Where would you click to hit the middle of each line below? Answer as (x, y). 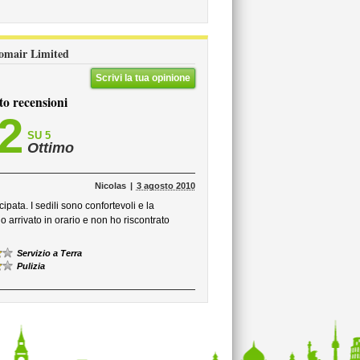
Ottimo (51, 148)
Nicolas (110, 186)
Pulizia (31, 266)
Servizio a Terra (49, 253)
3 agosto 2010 (166, 186)
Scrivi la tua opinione (143, 78)
